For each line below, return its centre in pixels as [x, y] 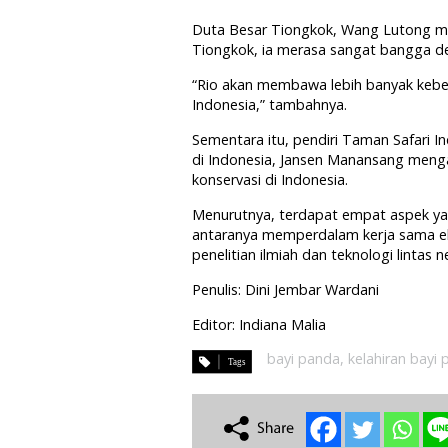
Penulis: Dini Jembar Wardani [285, 289]
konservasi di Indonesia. [270, 179]
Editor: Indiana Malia [259, 324]
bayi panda [303, 358]
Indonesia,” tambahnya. [269, 104]
